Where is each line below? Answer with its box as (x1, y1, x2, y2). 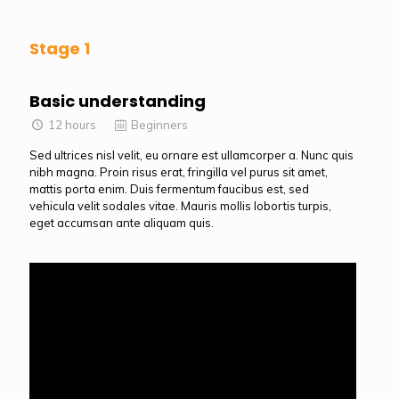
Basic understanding (29, 90, 206, 112)
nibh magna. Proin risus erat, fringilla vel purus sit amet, (29, 165, 328, 179)
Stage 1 (29, 37, 90, 60)
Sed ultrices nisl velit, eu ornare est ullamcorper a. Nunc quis (29, 148, 354, 162)
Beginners (128, 118, 189, 132)
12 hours (45, 118, 113, 132)
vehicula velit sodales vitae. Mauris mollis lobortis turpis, (29, 199, 331, 213)
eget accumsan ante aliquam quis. (29, 216, 214, 230)
